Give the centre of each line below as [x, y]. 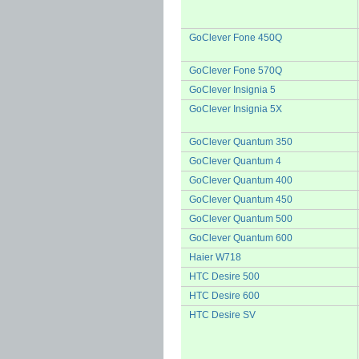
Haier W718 [215, 257]
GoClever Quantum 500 [241, 219]
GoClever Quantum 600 [241, 238]
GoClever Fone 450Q [236, 38]
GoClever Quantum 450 [241, 200]
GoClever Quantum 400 [241, 180]
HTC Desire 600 [224, 296]
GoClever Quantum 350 [241, 142]
